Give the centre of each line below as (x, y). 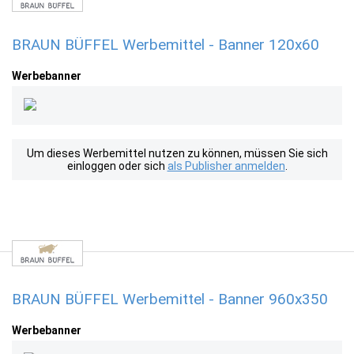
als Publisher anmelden (226, 166)
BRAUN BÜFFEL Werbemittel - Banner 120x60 (166, 45)
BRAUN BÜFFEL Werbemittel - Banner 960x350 (170, 299)
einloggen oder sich (117, 166)
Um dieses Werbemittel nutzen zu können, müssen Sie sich (177, 153)
